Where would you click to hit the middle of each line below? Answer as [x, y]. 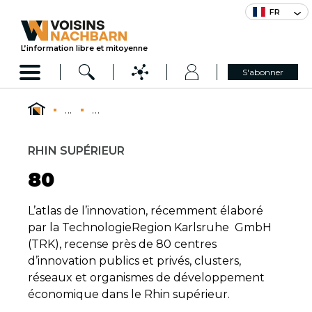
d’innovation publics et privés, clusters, [134, 261]
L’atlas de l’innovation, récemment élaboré [146, 211]
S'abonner [263, 72]
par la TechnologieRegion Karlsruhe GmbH [150, 227]
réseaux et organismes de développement [146, 278]
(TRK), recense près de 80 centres [122, 244]
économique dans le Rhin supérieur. [129, 294]
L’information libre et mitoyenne [84, 48]
